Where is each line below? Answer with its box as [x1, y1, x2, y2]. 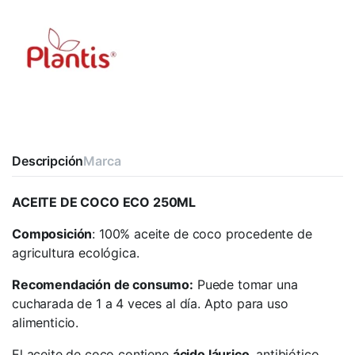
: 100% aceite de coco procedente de [92, 226, 312, 242]
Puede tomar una [193, 277, 298, 292]
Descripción [12, 153, 84, 169]
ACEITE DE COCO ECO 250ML [12, 194, 197, 210]
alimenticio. [12, 315, 79, 330]
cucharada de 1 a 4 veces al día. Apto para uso [12, 296, 288, 311]
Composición [12, 226, 93, 242]
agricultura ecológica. [12, 245, 139, 261]
